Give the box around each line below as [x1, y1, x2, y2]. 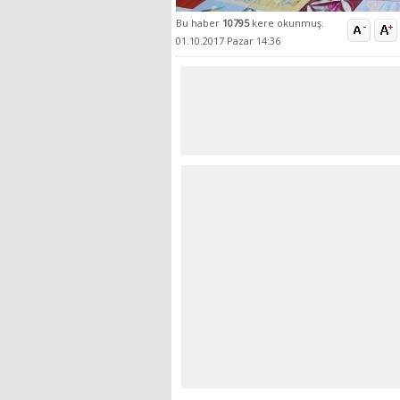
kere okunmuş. [252, 16, 324, 30]
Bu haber [176, 16, 222, 30]
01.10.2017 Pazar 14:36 [176, 34, 280, 48]
